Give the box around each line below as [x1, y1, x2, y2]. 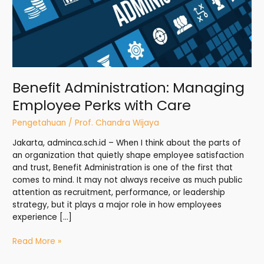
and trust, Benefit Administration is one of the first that [12, 161, 233, 173]
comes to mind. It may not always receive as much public [12, 174, 243, 186]
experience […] [12, 211, 72, 223]
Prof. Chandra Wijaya [75, 117, 160, 128]
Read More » [12, 236, 62, 247]
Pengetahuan [12, 117, 67, 128]
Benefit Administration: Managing [12, 78, 245, 98]
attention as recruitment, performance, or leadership [12, 186, 226, 198]
